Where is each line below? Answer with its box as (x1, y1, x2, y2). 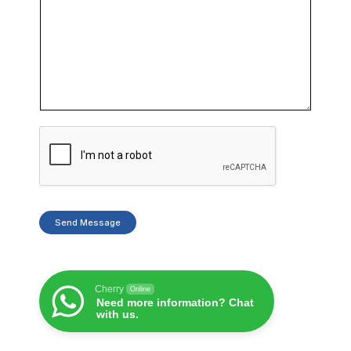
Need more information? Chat (96, 296, 254, 309)
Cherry (95, 284, 124, 295)
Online (130, 285, 150, 294)
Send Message (55, 217, 121, 229)
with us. (96, 308, 139, 321)
